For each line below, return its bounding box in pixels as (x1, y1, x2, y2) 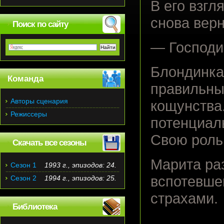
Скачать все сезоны (12, 138, 86, 147)
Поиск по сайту (12, 19, 68, 29)
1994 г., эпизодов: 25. (44, 174, 116, 182)
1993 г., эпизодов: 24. (44, 161, 116, 169)
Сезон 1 (10, 161, 36, 169)
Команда (7, 74, 43, 83)
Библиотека (12, 202, 57, 211)
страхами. (150, 190, 218, 206)
